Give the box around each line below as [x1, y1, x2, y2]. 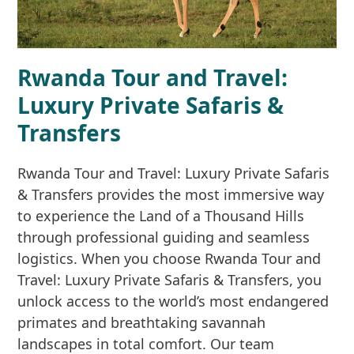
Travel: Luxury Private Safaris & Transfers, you [17, 270, 322, 289]
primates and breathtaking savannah [17, 313, 266, 332]
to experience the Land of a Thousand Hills [17, 206, 305, 225]
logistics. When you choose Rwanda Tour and [17, 249, 322, 268]
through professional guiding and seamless [17, 228, 311, 247]
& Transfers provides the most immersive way [17, 185, 325, 204]
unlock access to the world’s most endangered [17, 292, 330, 311]
